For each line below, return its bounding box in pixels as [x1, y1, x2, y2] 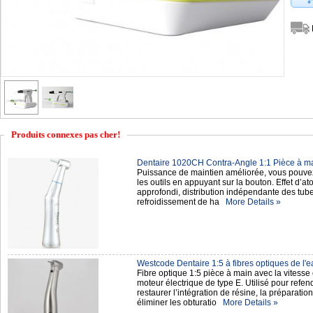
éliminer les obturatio [137, 298, 223, 307]
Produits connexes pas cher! [11, 129, 120, 140]
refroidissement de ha [137, 197, 226, 207]
